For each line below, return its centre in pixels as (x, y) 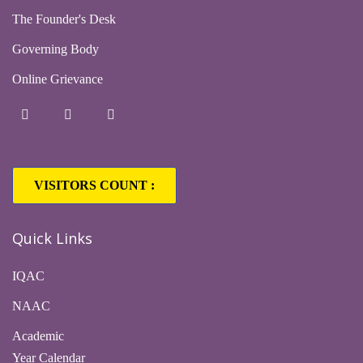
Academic (38, 336)
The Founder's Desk (64, 19)
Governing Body (56, 49)
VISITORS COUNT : (94, 186)
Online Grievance (58, 79)
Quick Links (52, 239)
